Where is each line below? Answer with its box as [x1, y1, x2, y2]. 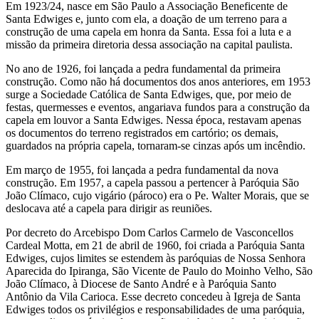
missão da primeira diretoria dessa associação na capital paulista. [6, 38, 293, 51]
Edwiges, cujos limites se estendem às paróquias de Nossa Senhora [6, 251, 305, 264]
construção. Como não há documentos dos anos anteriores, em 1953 [6, 75, 310, 88]
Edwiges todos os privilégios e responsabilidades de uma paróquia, [6, 303, 305, 315]
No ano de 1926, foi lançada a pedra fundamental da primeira [6, 62, 281, 75]
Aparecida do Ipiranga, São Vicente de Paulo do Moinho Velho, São [6, 264, 313, 277]
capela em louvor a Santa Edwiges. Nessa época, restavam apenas [6, 113, 301, 126]
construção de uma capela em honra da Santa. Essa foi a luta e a [6, 25, 291, 38]
